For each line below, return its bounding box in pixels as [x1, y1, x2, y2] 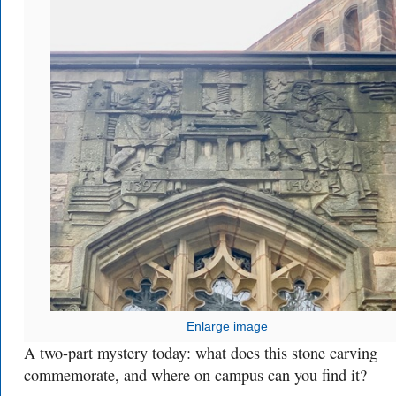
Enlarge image [187, 320, 268, 333]
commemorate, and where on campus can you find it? [24, 364, 372, 385]
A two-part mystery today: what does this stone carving [24, 342, 377, 363]
